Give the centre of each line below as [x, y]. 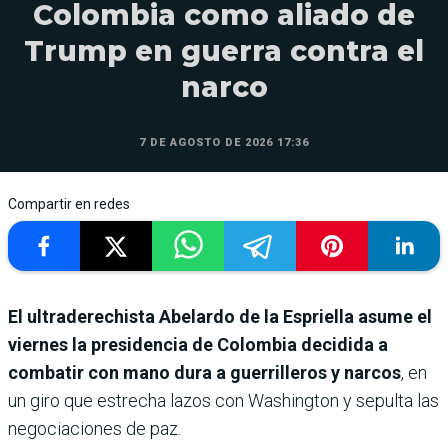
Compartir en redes [69, 204]
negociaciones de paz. [94, 429]
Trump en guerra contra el [224, 51]
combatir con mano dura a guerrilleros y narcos [204, 373]
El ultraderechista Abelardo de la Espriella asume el [220, 317]
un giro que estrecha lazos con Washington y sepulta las [223, 401]
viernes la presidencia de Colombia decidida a [198, 345]
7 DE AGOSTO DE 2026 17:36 [224, 143]
